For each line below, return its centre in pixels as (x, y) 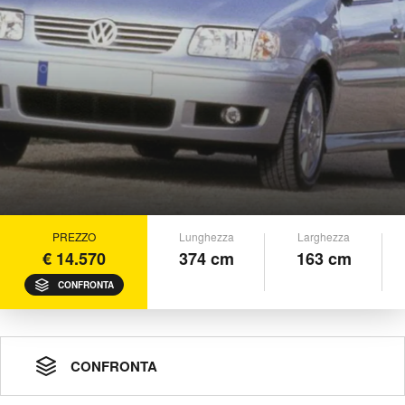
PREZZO (74, 236)
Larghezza (324, 236)
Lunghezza (206, 236)
